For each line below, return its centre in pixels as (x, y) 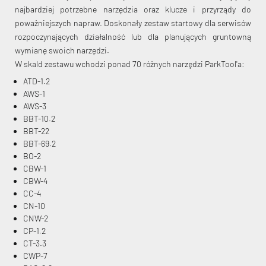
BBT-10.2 (39, 119)
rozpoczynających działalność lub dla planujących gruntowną (133, 37)
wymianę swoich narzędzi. (62, 50)
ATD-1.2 (37, 81)
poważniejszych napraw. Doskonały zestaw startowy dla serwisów (133, 23)
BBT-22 (36, 131)
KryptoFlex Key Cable (131, 89)
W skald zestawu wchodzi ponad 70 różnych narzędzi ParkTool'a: (130, 64)
